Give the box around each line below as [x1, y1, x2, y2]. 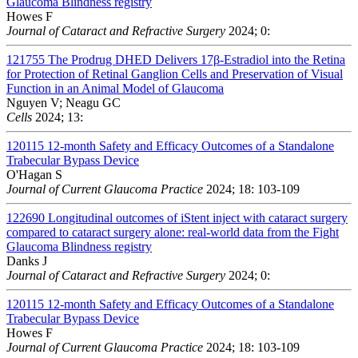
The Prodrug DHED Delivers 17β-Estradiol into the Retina [48, 52, 345, 66]
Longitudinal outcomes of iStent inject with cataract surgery [48, 210, 348, 225]
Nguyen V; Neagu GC [6, 95, 121, 109]
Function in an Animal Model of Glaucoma [6, 81, 224, 95]
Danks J [6, 253, 47, 268]
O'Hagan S [6, 167, 62, 181]
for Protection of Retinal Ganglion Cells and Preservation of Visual [6, 66, 343, 81]
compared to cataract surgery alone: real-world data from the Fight [6, 225, 339, 239]
